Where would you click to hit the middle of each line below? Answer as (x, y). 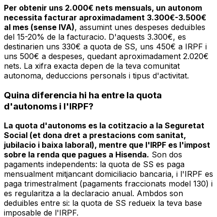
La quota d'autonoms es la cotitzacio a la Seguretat (104, 126)
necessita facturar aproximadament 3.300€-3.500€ (105, 17)
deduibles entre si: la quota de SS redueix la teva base (103, 203)
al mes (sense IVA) (39, 27)
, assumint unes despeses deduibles (140, 27)
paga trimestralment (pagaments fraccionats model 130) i (108, 184)
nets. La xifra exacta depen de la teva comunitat (92, 66)
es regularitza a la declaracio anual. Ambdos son (93, 194)
